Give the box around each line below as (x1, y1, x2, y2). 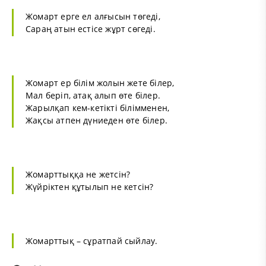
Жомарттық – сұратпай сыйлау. (26, 235, 158, 247)
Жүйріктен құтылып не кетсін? (26, 181, 154, 193)
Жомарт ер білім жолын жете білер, (26, 77, 175, 89)
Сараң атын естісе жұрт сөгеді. (26, 23, 156, 35)
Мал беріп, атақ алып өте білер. (26, 90, 160, 102)
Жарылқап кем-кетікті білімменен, (26, 102, 170, 114)
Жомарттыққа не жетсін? (26, 169, 131, 180)
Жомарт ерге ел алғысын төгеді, (26, 11, 160, 23)
